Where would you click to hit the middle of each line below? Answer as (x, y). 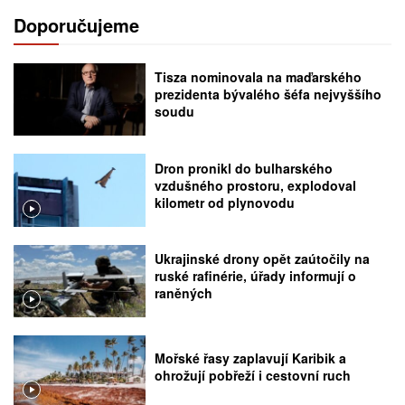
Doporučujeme (76, 24)
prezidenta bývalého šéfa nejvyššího (268, 94)
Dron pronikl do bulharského (244, 168)
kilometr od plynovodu (225, 202)
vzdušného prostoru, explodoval (256, 185)
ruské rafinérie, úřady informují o (256, 276)
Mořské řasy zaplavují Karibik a (251, 358)
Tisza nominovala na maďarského (259, 77)
